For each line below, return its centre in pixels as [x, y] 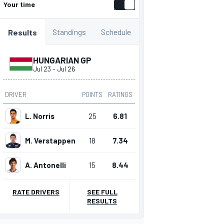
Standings [69, 32]
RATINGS [120, 95]
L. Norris [40, 116]
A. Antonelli [45, 165]
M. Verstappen [50, 141]
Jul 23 [42, 69]
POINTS [92, 95]
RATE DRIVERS [36, 192]
